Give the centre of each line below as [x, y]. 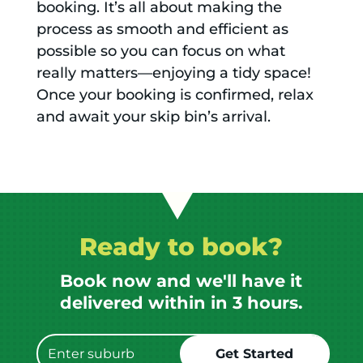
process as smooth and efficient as [162, 30]
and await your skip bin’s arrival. [153, 117]
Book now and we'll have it [181, 281]
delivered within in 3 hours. [181, 303]
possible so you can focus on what [160, 51]
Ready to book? [181, 247]
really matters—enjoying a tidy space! [173, 73]
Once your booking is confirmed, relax [175, 95]
